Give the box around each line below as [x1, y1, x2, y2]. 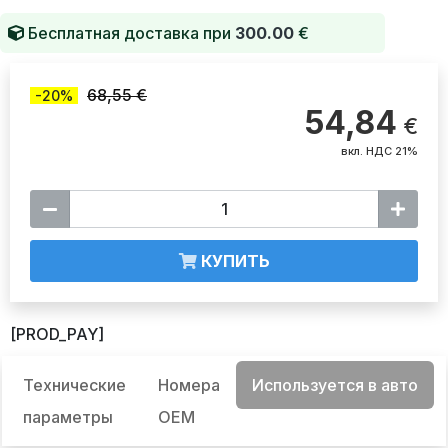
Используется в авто [252, 375, 418, 396]
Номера [158, 375, 220, 396]
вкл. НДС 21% [341, 144, 418, 159]
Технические [23, 375, 126, 396]
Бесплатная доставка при [24, 23, 235, 44]
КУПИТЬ [196, 251, 270, 272]
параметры [23, 407, 113, 428]
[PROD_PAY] [10, 324, 104, 345]
